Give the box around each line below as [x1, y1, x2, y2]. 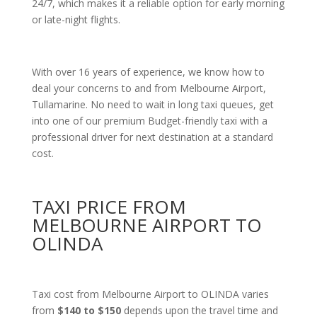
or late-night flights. [31, 13, 120, 26]
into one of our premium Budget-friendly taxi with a [31, 114, 267, 127]
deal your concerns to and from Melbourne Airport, [31, 81, 266, 95]
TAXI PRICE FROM [31, 194, 186, 219]
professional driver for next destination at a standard [31, 130, 273, 144]
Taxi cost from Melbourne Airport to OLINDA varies [31, 287, 269, 301]
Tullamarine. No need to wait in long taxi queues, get [31, 98, 274, 111]
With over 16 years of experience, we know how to [31, 65, 265, 79]
